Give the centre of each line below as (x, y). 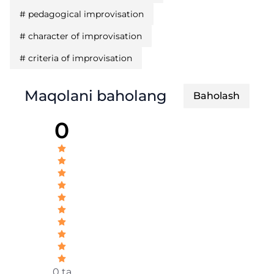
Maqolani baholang (96, 96)
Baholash (217, 96)
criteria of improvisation (80, 58)
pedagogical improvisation (86, 14)
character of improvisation (85, 36)
